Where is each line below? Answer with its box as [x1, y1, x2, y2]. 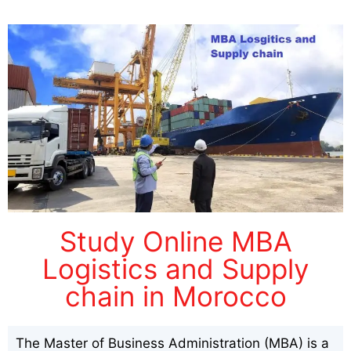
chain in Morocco [64, 279, 287, 313]
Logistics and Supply [42, 251, 309, 285]
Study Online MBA [59, 224, 292, 258]
